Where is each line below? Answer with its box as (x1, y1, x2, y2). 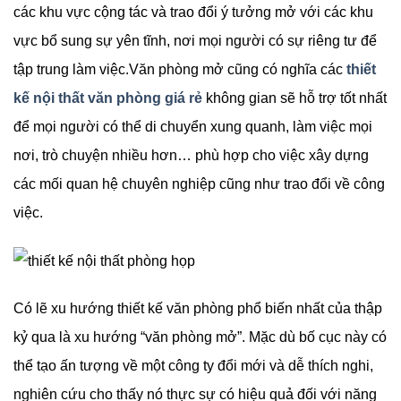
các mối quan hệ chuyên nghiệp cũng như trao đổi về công (13, 176, 385, 192)
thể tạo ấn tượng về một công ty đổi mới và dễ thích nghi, (13, 357, 373, 373)
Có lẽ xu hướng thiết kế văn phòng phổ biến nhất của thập (13, 300, 382, 316)
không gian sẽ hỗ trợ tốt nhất (202, 90, 387, 107)
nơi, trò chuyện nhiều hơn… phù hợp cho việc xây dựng (13, 148, 369, 164)
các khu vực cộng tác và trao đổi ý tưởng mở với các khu (13, 4, 373, 21)
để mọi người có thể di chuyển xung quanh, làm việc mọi (13, 119, 372, 135)
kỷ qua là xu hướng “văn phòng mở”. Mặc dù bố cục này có (13, 328, 387, 345)
